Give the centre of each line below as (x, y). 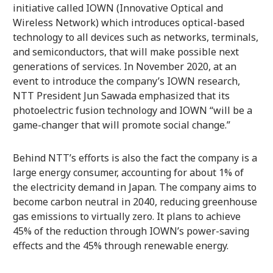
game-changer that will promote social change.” (121, 125)
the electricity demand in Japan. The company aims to (134, 187)
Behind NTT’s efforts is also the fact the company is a (135, 158)
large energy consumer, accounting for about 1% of (128, 172)
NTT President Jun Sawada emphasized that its (121, 95)
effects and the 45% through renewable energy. (120, 245)
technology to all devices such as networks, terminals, (135, 37)
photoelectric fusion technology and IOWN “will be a (132, 110)
